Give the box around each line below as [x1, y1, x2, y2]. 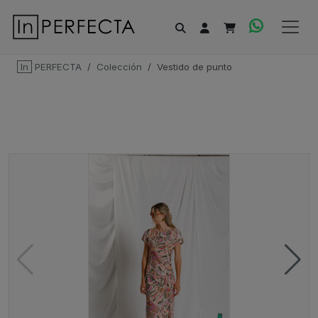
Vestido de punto [157, 61, 232, 72]
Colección [97, 61, 142, 72]
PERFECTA [32, 61, 82, 72]
